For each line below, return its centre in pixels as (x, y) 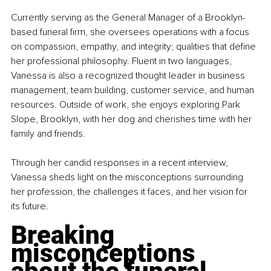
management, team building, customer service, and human (134, 90)
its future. (30, 206)
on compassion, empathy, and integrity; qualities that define (135, 46)
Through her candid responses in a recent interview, (121, 162)
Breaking (66, 235)
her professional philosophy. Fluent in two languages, (122, 61)
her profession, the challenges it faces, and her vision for (130, 191)
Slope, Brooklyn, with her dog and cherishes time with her (132, 119)
